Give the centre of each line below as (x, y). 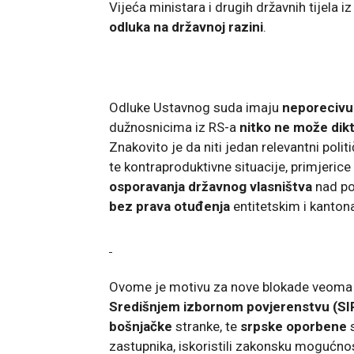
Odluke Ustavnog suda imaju (196, 107)
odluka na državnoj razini (186, 26)
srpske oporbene (294, 326)
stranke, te (206, 326)
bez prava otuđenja (169, 206)
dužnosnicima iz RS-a (174, 127)
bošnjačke (141, 326)
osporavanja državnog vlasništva (211, 186)
